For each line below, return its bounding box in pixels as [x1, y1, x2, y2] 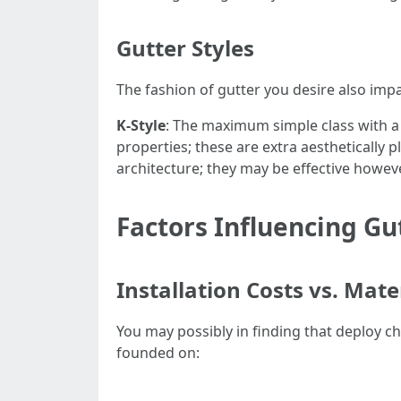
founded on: [116, 343, 200, 363]
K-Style [116, 115, 166, 135]
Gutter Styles [116, 33, 254, 63]
